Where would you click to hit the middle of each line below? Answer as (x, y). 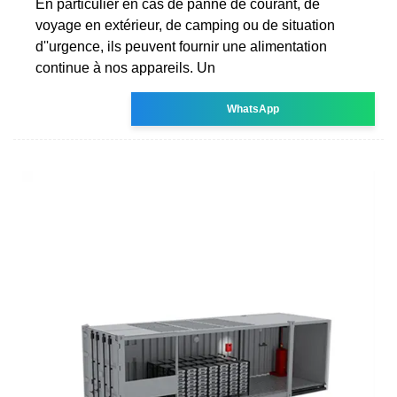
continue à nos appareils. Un (125, 67)
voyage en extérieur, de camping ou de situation (185, 25)
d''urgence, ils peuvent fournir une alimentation (181, 46)
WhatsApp (253, 109)
